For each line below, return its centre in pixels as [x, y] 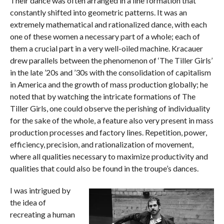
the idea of [28, 202]
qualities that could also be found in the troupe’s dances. [104, 168]
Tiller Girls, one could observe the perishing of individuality [110, 108]
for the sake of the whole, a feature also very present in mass [111, 120]
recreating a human [42, 214]
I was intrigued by [40, 190]
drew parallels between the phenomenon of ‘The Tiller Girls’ [111, 60]
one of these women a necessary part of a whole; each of [105, 36]
